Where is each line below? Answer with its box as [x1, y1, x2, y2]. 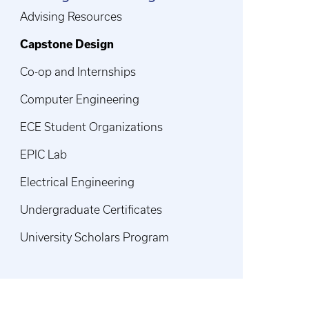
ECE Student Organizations [20, 121, 163, 134]
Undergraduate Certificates [20, 203, 163, 217]
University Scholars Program [20, 231, 170, 244]
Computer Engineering [20, 93, 140, 106]
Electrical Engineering [20, 176, 135, 189]
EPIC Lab [20, 148, 68, 161]
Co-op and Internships [20, 66, 137, 79]
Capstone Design [20, 38, 114, 51]
